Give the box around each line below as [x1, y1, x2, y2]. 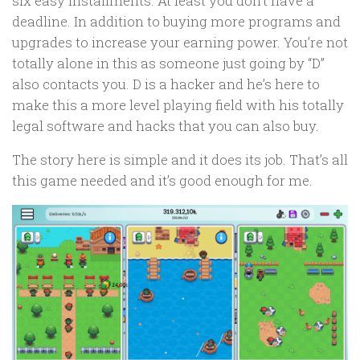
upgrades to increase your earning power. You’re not [12, 32, 348, 51]
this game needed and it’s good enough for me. [12, 171, 313, 190]
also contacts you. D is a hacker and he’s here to [12, 74, 320, 93]
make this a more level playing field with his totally [12, 95, 344, 114]
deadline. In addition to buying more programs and [12, 11, 341, 31]
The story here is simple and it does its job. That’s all [12, 150, 348, 170]
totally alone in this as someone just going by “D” [12, 53, 325, 72]
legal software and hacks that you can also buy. [12, 116, 319, 135]
